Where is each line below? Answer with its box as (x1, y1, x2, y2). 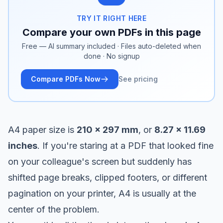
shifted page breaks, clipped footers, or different (8, 172, 207, 183)
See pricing (118, 74, 158, 83)
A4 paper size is (8, 124, 77, 135)
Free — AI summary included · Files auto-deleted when (22, 41, 201, 50)
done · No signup (83, 51, 140, 60)
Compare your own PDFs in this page (22, 26, 201, 38)
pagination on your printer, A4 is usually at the (8, 188, 196, 199)
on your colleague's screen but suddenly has (8, 156, 192, 167)
